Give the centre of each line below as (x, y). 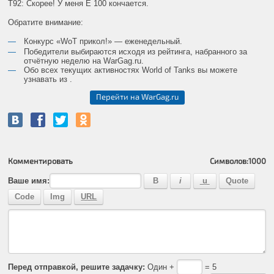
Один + (161, 267)
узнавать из (47, 80)
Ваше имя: (29, 180)
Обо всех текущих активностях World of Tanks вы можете (131, 70)
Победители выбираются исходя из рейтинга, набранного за (136, 52)
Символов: (229, 161)
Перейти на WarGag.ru (137, 97)
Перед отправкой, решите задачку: (77, 267)
